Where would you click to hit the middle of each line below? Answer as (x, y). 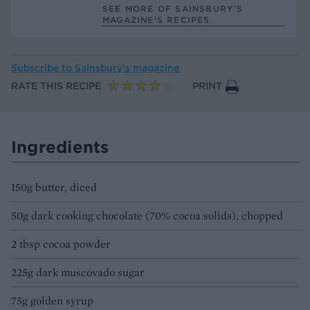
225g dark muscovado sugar (78, 273)
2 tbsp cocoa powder (61, 244)
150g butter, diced (54, 188)
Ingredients (60, 147)
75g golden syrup (52, 301)
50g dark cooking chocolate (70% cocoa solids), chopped (147, 216)
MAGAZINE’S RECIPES (156, 19)
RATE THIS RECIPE (56, 86)
